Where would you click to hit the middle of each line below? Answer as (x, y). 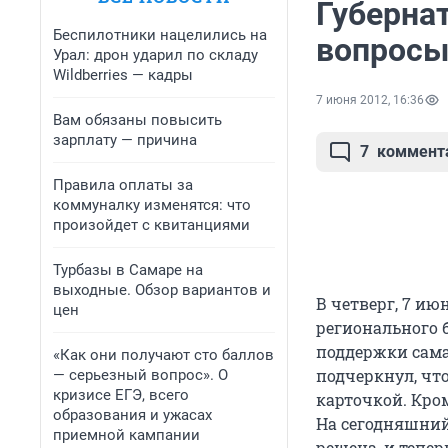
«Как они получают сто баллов (163, 355)
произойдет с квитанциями (151, 225)
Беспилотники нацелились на (160, 35)
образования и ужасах (132, 415)
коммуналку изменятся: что (152, 205)
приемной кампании (126, 435)
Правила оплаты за (123, 185)
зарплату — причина (125, 140)
